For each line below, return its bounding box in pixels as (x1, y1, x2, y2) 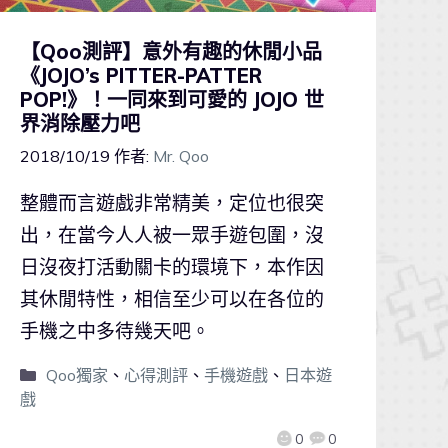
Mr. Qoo (153, 146, 209, 167)
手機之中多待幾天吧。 (20, 319, 210, 344)
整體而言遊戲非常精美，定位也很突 (20, 191, 324, 216)
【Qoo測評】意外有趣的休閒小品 (20, 39, 322, 64)
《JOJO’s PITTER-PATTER (20, 63, 262, 88)
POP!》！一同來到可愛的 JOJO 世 (20, 87, 324, 112)
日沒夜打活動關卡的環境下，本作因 (20, 255, 324, 280)
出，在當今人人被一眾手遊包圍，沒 (20, 223, 324, 248)
